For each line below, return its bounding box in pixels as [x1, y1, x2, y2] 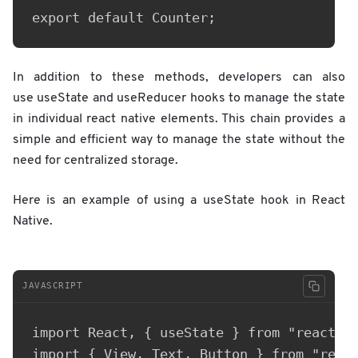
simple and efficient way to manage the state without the [13, 133, 345, 146]
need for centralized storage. [13, 153, 178, 167]
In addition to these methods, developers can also [13, 70, 345, 84]
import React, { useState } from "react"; [32, 324, 352, 340]
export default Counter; [32, 9, 216, 26]
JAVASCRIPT [22, 280, 83, 292]
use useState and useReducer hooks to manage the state [13, 91, 345, 105]
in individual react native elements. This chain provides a [13, 112, 345, 125]
